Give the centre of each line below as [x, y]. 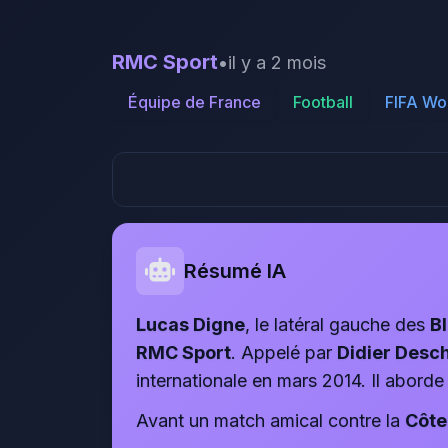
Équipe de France [194, 102]
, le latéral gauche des [337, 324]
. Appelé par [284, 352]
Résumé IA [235, 271]
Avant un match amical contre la [270, 420]
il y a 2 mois [277, 62]
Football [323, 102]
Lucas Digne [190, 324]
